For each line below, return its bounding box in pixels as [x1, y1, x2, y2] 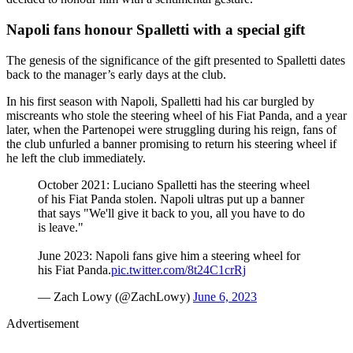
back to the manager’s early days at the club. [6, 67, 229, 81]
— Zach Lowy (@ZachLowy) [38, 289, 193, 303]
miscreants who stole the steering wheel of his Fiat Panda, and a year [6, 108, 347, 122]
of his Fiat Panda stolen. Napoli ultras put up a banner [38, 191, 304, 206]
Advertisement [6, 316, 79, 330]
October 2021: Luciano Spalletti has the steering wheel [38, 177, 310, 191]
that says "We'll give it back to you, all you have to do [38, 206, 305, 220]
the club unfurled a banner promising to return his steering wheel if [6, 136, 336, 150]
